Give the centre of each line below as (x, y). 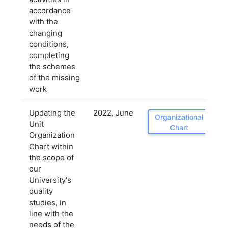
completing (49, 55)
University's (50, 180)
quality (41, 191)
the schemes (52, 66)
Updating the (52, 113)
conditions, (49, 44)
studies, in (48, 202)
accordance (50, 10)
